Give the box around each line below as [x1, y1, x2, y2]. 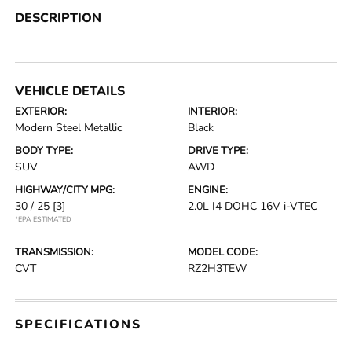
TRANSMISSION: [15, 245, 94, 260]
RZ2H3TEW [188, 261, 247, 277]
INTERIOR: [188, 104, 237, 119]
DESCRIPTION [15, 9, 102, 27]
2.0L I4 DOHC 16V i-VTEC [188, 199, 317, 214]
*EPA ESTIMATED [15, 214, 72, 225]
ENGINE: [188, 183, 228, 198]
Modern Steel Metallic [15, 120, 123, 136]
